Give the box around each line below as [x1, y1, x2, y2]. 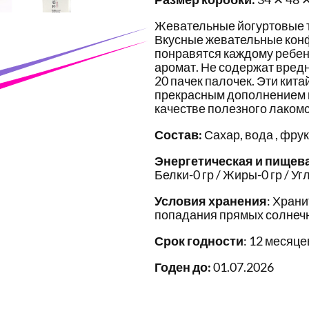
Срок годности [154, 233, 243, 249]
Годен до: [154, 259, 211, 275]
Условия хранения [154, 193, 267, 209]
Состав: [154, 127, 202, 143]
